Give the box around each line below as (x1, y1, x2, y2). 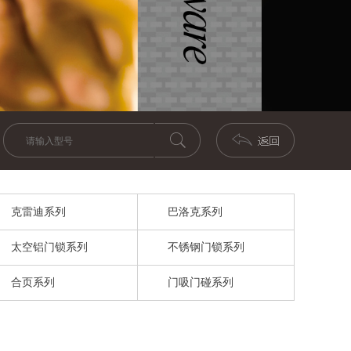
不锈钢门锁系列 (168, 241, 245, 253)
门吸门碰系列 (168, 276, 234, 288)
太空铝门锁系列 (11, 241, 89, 253)
